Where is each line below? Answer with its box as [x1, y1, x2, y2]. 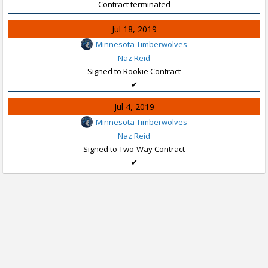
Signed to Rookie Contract [87, 65, 181, 77]
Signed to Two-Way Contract [83, 143, 185, 154]
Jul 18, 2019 [111, 23, 157, 35]
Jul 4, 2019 [114, 101, 154, 112]
